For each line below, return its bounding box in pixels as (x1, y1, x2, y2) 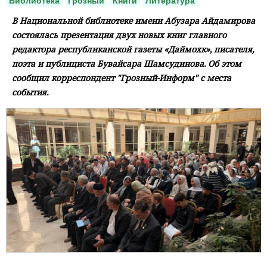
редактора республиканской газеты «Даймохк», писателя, (12, 44, 254, 55)
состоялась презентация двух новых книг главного (12, 29, 226, 41)
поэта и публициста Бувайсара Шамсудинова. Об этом (12, 58, 241, 70)
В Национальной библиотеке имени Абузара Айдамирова (12, 15, 255, 27)
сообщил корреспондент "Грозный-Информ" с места (12, 72, 231, 84)
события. (12, 86, 48, 98)
